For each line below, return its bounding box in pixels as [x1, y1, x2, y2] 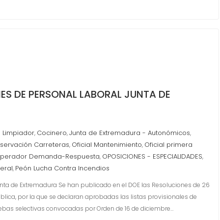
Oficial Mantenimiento [72, 140, 142, 149]
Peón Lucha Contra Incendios [15, 164, 110, 173]
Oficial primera [144, 140, 192, 149]
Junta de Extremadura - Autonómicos [69, 128, 190, 137]
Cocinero [37, 128, 67, 137]
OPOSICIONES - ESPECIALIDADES [102, 152, 202, 161]
